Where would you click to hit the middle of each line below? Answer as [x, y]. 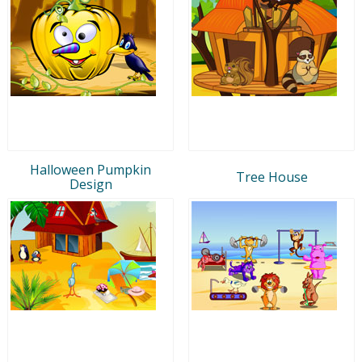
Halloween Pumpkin [90, 169]
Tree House [271, 177]
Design [90, 184]
